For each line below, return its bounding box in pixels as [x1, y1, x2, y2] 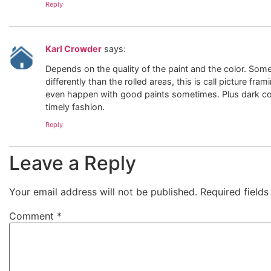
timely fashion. [45, 101, 105, 112]
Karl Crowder [45, 44, 102, 54]
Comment [9, 210, 57, 223]
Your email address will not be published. [9, 186, 197, 198]
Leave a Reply [9, 151, 136, 175]
